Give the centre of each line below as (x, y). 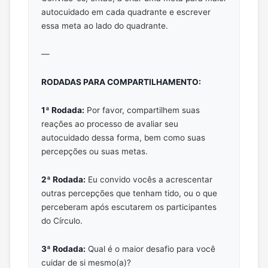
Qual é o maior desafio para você (150, 249)
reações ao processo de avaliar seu (109, 124)
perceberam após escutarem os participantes (129, 207)
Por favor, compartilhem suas (142, 110)
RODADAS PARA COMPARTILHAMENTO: (121, 82)
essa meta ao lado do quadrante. (104, 26)
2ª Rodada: (63, 179)
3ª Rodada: (63, 249)
